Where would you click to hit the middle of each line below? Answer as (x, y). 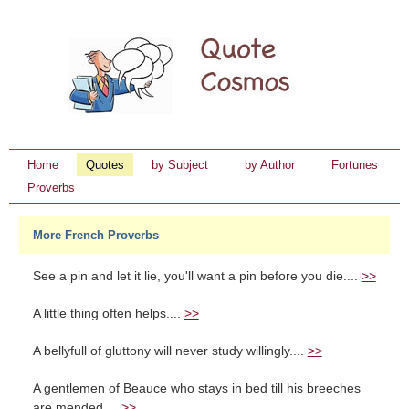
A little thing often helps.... (108, 314)
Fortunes (355, 165)
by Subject (180, 165)
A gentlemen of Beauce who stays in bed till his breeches (196, 388)
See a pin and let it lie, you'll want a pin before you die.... (197, 276)
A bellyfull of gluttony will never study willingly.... (170, 351)
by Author (270, 165)
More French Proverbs (95, 235)
